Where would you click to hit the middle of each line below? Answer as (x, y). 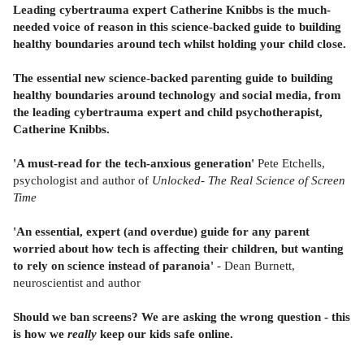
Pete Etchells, (290, 162)
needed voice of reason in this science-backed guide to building (177, 26)
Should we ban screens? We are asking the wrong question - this (182, 316)
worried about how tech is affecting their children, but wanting (178, 248)
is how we (40, 333)
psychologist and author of (82, 180)
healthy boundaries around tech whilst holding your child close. (180, 43)
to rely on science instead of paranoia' (115, 265)
